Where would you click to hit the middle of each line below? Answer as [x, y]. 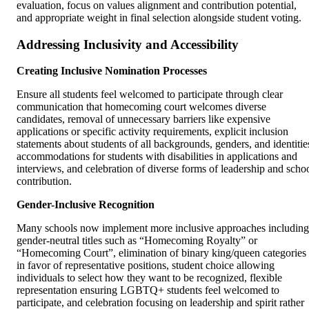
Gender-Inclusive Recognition [86, 205]
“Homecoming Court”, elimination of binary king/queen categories [161, 253]
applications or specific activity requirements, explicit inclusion [152, 132]
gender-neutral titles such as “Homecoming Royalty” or [137, 241]
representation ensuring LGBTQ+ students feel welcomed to [148, 290]
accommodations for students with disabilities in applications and [157, 157]
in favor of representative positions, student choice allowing [146, 266]
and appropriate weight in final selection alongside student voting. [159, 17]
